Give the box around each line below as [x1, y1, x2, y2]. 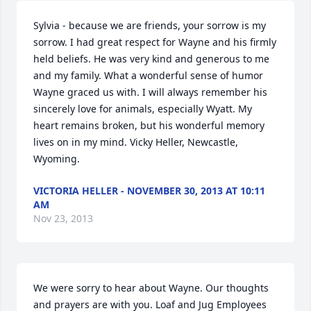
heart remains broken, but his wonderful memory [33, 119, 264, 132]
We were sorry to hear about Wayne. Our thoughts [33, 281, 269, 294]
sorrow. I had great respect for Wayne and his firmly [33, 35, 276, 49]
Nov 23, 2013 [33, 212, 93, 225]
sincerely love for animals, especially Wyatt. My [33, 102, 252, 115]
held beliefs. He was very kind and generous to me [33, 52, 269, 65]
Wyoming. [33, 152, 80, 165]
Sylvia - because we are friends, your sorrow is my [33, 19, 266, 32]
